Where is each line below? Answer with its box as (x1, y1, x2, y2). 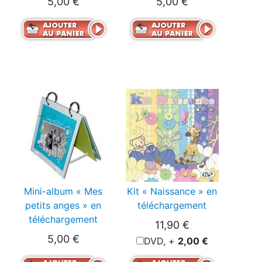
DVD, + (143, 235, 178, 247)
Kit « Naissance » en (127, 185, 217, 198)
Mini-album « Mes (24, 185, 102, 198)
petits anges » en (25, 199, 101, 212)
